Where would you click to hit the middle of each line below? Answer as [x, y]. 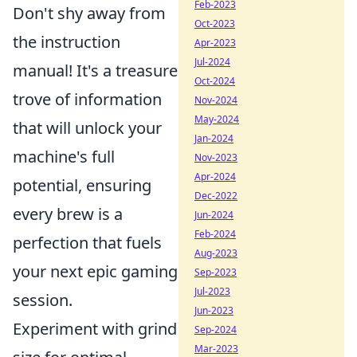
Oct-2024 [215, 81]
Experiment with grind [95, 328]
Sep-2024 [216, 330]
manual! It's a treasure [95, 70]
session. [43, 300]
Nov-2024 [216, 100]
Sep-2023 [216, 272]
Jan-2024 [214, 138]
